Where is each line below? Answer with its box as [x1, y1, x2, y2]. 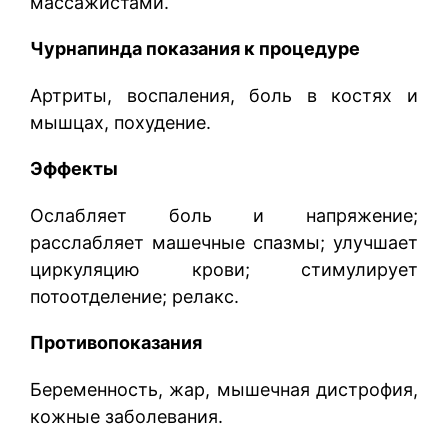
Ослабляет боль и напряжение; [30, 204, 418, 226]
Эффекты [30, 158, 118, 180]
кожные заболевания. [30, 405, 223, 427]
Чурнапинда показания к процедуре [30, 38, 360, 60]
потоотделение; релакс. [30, 285, 239, 307]
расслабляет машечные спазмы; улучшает [30, 231, 418, 253]
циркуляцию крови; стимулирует [30, 258, 418, 280]
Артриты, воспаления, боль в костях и [30, 84, 418, 106]
